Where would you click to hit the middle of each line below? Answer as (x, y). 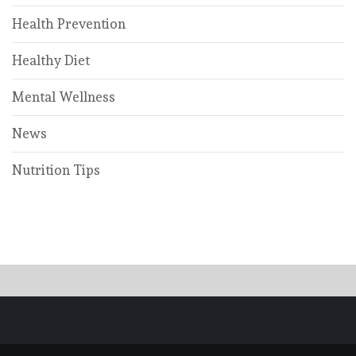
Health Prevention (69, 24)
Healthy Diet (51, 61)
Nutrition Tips (56, 170)
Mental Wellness (64, 97)
